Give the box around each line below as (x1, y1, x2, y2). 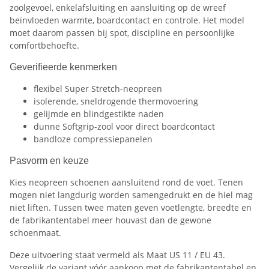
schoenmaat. (10, 227, 61, 239)
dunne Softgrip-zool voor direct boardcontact (34, 121, 215, 133)
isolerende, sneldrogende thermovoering (34, 95, 198, 107)
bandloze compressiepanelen (34, 133, 153, 145)
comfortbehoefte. (10, 40, 79, 52)
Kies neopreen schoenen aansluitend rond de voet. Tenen (10, 177, 243, 189)
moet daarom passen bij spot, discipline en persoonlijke (10, 27, 235, 39)
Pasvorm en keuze (10, 156, 89, 166)
